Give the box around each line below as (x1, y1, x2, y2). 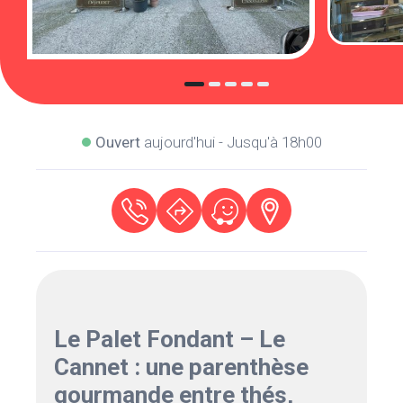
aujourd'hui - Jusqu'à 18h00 (139, 133, 322, 152)
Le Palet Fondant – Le (54, 326, 286, 354)
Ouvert (94, 133, 140, 152)
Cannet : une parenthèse (54, 354, 309, 381)
